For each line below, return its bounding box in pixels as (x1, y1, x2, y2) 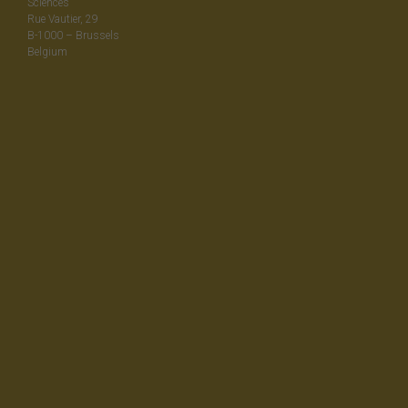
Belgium (27, 46, 67, 59)
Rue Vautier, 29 (27, 13, 98, 26)
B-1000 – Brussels (27, 29, 119, 43)
